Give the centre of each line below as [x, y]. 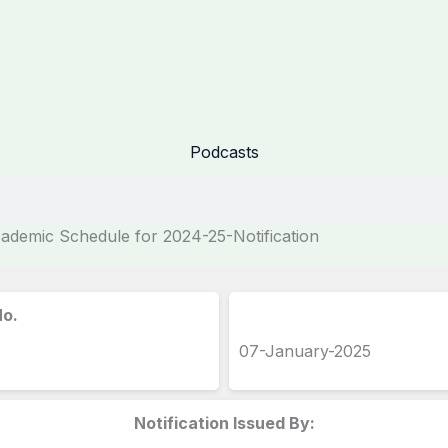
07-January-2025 [305, 350]
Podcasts [224, 151]
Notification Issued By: [224, 422]
